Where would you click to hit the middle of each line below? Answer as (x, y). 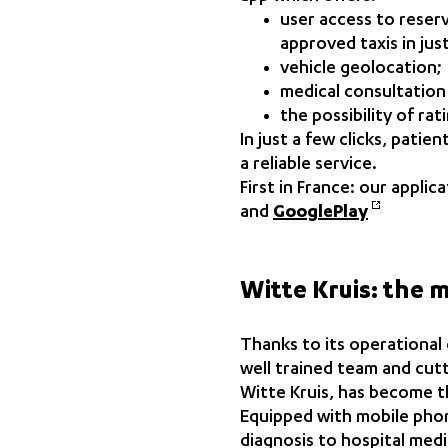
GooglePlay (320, 213)
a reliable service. (308, 165)
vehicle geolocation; (361, 69)
